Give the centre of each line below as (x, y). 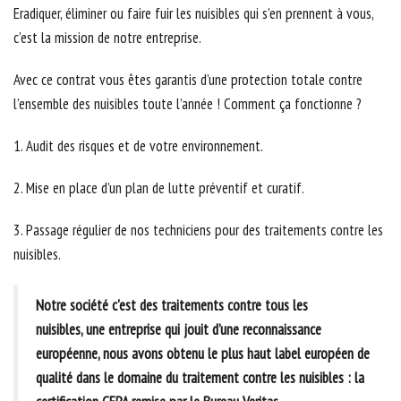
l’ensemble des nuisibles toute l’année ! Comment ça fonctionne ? (188, 104)
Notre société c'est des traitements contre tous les (172, 306)
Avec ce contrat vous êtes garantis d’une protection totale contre (188, 80)
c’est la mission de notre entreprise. (107, 38)
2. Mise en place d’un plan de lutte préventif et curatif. (159, 188)
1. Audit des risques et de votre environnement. (138, 146)
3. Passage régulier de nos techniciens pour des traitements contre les (198, 230)
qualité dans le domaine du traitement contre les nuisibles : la (200, 378)
